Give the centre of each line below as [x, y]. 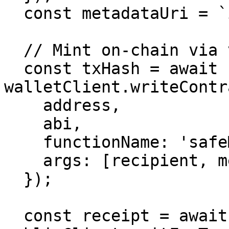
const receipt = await [14, 216]
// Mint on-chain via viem [14, 50]
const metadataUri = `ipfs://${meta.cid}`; [14, 13]
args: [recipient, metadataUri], [24, 161]
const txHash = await [14, 68]
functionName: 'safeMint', [24, 142]
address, [24, 105]
